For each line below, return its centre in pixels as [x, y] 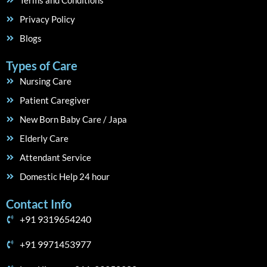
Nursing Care [45, 81]
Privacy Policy [47, 19]
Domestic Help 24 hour [64, 176]
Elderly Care [44, 138]
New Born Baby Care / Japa [73, 119]
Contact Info [39, 204]
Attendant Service [55, 157]
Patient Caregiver [55, 100]
